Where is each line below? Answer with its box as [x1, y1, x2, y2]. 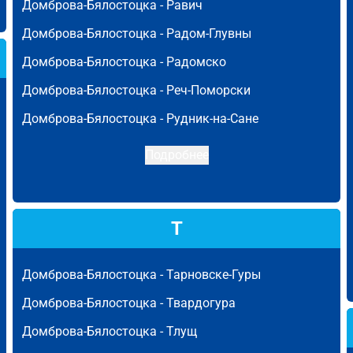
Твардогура [166, 295, 236, 310]
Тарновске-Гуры [166, 267, 261, 282]
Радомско [166, 54, 226, 69]
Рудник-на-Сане [166, 111, 258, 126]
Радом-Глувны [166, 26, 251, 41]
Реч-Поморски [166, 83, 251, 98]
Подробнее [144, 147, 209, 162]
